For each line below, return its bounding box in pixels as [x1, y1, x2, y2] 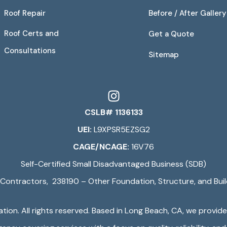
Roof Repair [4, 8, 46, 18]
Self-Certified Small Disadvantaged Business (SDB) [21, 158, 206, 169]
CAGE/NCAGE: [73, 141, 129, 152]
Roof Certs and [4, 28, 59, 39]
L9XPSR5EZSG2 [91, 124, 150, 135]
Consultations [4, 45, 56, 56]
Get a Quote [148, 28, 194, 39]
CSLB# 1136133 [84, 106, 143, 118]
